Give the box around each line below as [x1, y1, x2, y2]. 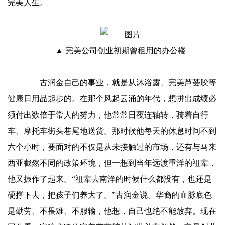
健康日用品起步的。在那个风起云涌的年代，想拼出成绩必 [8, 94, 216, 103]
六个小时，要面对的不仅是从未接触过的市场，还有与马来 [8, 143, 216, 151]
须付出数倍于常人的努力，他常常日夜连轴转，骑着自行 [8, 110, 208, 119]
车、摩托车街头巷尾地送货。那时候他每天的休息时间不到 [8, 127, 216, 135]
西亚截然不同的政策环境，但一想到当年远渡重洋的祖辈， [8, 159, 216, 167]
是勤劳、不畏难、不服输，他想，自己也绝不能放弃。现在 [8, 207, 216, 215]
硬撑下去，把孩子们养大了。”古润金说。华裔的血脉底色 [8, 191, 212, 199]
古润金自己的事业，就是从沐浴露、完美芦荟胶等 [24, 78, 216, 87]
